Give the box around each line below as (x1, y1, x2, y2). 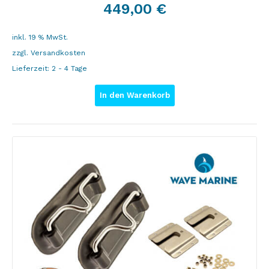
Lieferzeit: (12, 64, 52, 73)
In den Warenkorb (99, 91, 170, 100)
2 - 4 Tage (52, 64, 87, 73)
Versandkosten (31, 49, 85, 57)
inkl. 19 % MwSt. (12, 33, 68, 41)
